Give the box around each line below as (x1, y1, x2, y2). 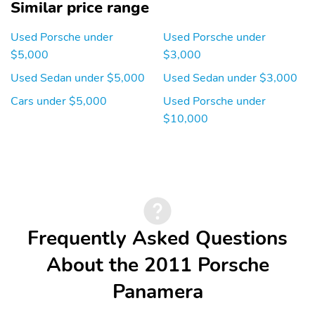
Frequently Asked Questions (27, 224, 288, 252)
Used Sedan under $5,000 (11, 70, 145, 86)
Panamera (112, 278, 203, 305)
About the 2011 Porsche (46, 251, 269, 278)
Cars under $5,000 (11, 93, 107, 109)
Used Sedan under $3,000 (163, 70, 297, 86)
